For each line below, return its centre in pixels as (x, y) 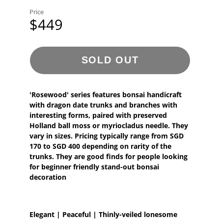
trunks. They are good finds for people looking (108, 156)
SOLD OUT (110, 60)
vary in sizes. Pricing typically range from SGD (106, 136)
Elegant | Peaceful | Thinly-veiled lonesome (104, 214)
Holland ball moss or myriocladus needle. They (109, 125)
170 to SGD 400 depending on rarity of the (100, 146)
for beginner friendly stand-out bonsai (94, 166)
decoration (48, 177)
